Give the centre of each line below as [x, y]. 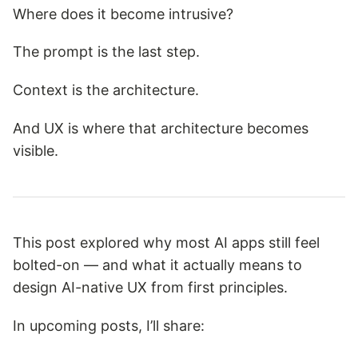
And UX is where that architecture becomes [161, 128]
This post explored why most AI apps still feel [166, 243]
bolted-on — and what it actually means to [157, 265]
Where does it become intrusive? [123, 14]
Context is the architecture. [106, 90]
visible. [36, 151]
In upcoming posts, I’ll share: [109, 326]
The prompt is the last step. [106, 52]
